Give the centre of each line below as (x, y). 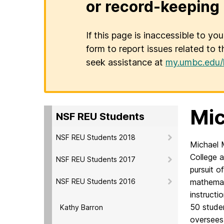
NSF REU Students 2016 (96, 181)
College (205, 157)
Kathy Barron (81, 207)
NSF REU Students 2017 (96, 159)
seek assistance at (126, 62)
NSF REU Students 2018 (96, 137)
